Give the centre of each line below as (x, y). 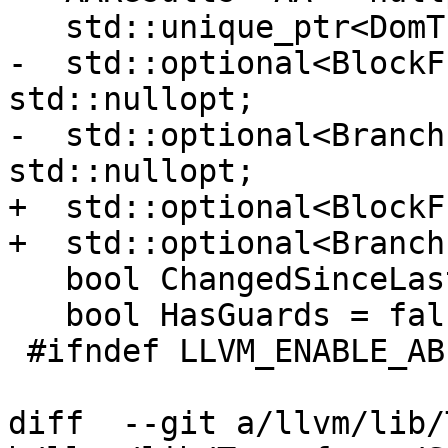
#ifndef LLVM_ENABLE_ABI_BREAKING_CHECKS (17, 351)
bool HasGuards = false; (36, 315)
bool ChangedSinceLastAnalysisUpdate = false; (36, 279)
